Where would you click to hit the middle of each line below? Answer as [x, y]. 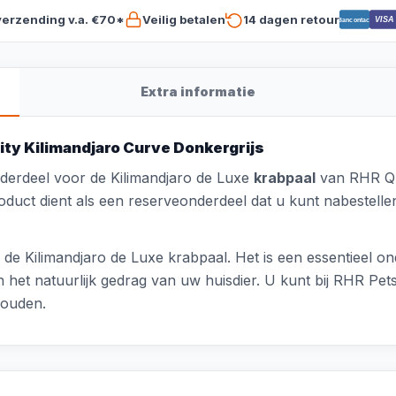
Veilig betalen [183, 19]
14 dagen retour [291, 19]
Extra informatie [198, 91]
